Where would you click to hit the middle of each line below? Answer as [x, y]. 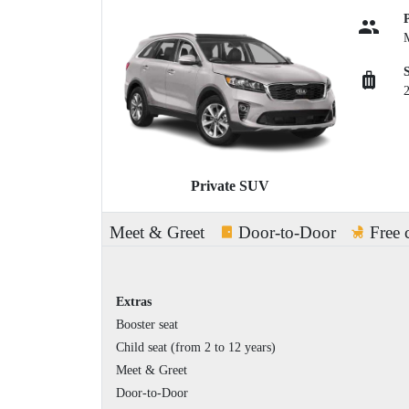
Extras [134, 302]
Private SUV [230, 186]
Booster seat [147, 325]
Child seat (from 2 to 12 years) [196, 348]
